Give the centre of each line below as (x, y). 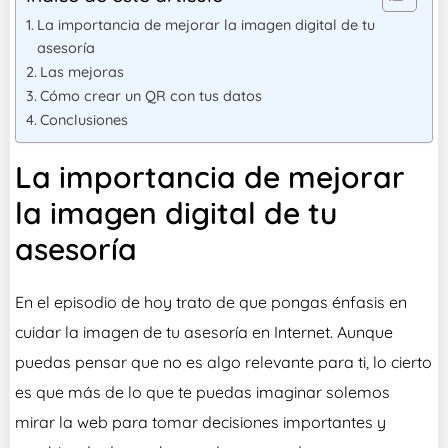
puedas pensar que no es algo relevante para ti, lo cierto (223, 362)
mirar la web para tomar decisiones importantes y (200, 422)
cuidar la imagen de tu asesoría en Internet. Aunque (204, 332)
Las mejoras (81, 72)
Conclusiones (83, 120)
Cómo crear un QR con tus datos (150, 96)
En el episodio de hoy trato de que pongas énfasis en (211, 302)
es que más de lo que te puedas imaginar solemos (202, 392)
